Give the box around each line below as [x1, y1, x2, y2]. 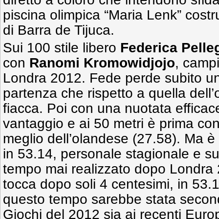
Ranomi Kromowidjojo [29, 55, 175, 70]
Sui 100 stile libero [3, 40, 120, 55]
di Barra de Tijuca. [3, 22, 114, 38]
